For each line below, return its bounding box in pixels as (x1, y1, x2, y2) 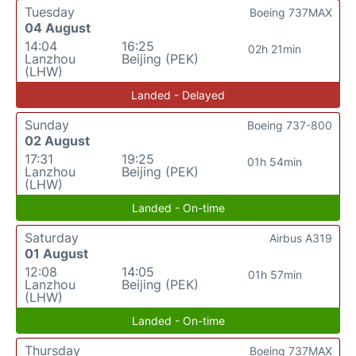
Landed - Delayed (131, 88, 225, 102)
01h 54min (247, 155, 303, 168)
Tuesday (25, 4, 75, 20)
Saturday (25, 230, 79, 246)
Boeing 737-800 (247, 118, 332, 132)
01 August (25, 246, 88, 261)
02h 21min (248, 42, 302, 56)
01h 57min (247, 268, 302, 281)
